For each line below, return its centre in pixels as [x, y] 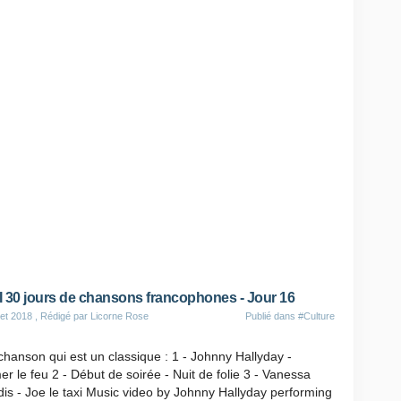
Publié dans [272, 316]
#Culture [316, 316]
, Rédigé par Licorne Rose [90, 316]
